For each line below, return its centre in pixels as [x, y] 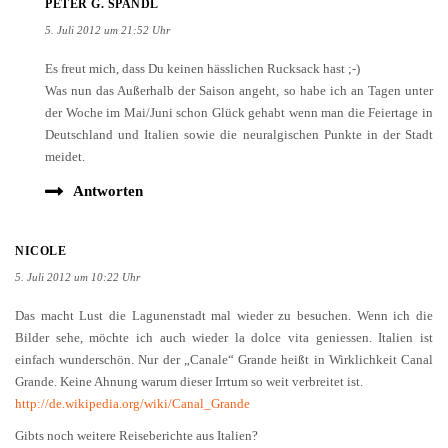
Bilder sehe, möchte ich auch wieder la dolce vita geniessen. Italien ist [224, 304]
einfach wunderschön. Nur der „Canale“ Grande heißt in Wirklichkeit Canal [224, 326]
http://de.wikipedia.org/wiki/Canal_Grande [132, 370]
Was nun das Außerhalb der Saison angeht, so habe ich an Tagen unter [239, 57]
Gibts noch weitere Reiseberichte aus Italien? [136, 402]
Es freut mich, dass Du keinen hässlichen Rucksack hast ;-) [202, 35]
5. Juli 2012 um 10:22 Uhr [77, 243]
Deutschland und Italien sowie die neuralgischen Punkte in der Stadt [239, 101]
